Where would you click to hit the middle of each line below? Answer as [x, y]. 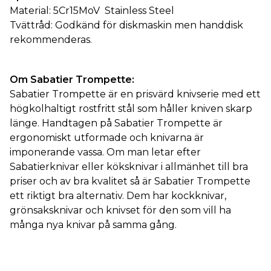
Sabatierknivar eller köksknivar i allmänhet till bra [129, 167]
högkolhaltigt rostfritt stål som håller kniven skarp [131, 109]
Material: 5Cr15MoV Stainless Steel [92, 11]
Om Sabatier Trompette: [72, 80]
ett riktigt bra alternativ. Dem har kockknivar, [118, 196]
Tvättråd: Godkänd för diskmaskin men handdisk [126, 25]
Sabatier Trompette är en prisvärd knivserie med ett [135, 94]
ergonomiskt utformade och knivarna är [107, 138]
